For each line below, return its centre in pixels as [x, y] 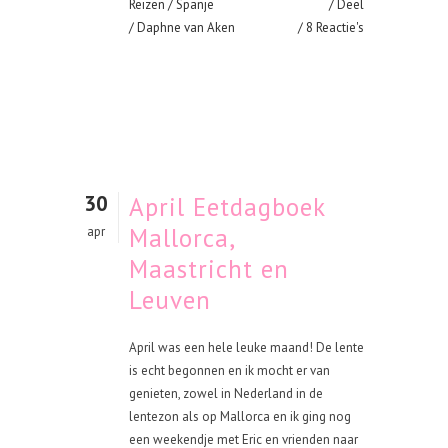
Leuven [170, 300]
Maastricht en [209, 269]
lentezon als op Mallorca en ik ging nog [240, 416]
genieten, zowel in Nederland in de [226, 393]
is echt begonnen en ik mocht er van [229, 370]
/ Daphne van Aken [182, 27]
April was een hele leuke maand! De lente [246, 347]
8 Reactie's [335, 27]
